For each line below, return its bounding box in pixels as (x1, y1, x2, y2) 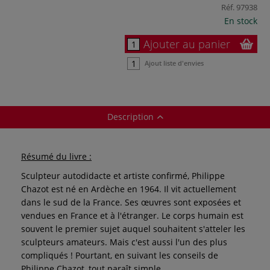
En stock (224, 14, 257, 27)
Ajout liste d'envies (145, 58, 204, 67)
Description (107, 110, 154, 122)
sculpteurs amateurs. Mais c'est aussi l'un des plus (21, 236, 227, 248)
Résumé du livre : (21, 150, 92, 162)
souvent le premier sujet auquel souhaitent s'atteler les (21, 222, 245, 234)
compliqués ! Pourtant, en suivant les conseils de (21, 249, 218, 261)
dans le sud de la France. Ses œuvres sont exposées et (21, 196, 241, 208)
